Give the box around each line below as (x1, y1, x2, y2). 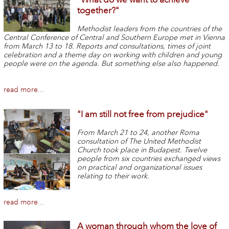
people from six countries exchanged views (77, 154, 221, 163)
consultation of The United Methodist (77, 136, 201, 146)
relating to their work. (77, 171, 150, 180)
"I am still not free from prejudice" (77, 108, 209, 120)
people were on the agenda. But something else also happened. (3, 59, 219, 68)
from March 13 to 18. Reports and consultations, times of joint (3, 41, 211, 51)
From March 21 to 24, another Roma (77, 128, 200, 137)
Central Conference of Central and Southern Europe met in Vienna (3, 33, 225, 42)
